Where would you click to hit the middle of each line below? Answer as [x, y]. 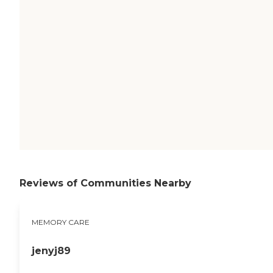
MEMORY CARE [61, 222]
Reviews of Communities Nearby [105, 183]
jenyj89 [51, 250]
